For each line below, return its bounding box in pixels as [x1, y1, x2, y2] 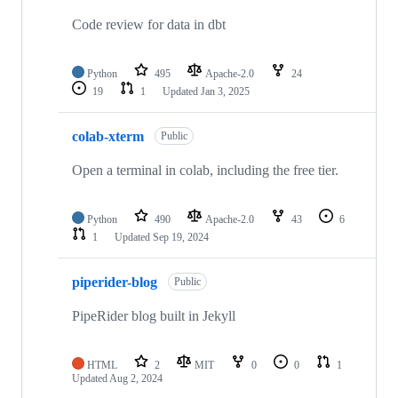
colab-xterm [72, 128, 144, 144]
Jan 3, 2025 [201, 85, 250, 99]
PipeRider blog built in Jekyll [72, 308, 235, 324]
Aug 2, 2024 [109, 372, 163, 386]
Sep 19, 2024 [153, 231, 209, 244]
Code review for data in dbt [72, 17, 226, 33]
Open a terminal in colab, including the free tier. [72, 163, 338, 179]
